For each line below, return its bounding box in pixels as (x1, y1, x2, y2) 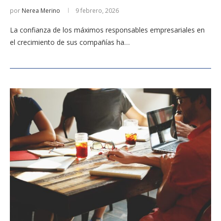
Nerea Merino (22, 6, 60, 15)
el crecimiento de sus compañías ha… (10, 37, 130, 47)
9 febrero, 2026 (75, 6, 119, 15)
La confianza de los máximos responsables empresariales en (10, 25, 205, 35)
